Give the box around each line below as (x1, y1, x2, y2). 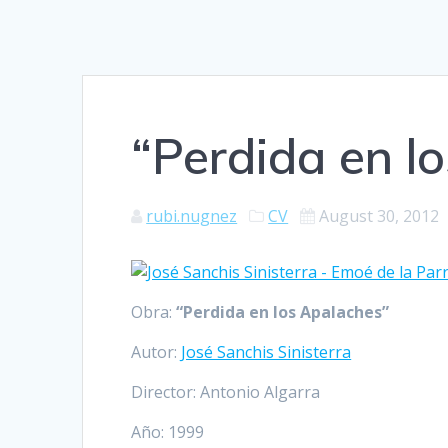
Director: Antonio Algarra (131, 381, 321, 404)
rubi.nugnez (146, 205, 238, 228)
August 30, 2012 (319, 205, 440, 228)
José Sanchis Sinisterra (181, 341, 352, 364)
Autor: (131, 341, 182, 364)
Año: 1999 (131, 421, 205, 444)
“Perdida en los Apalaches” (176, 301, 390, 324)
